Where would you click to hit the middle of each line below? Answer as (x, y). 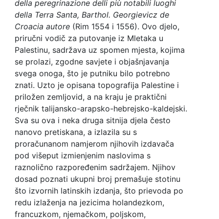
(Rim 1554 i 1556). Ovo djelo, (125, 27)
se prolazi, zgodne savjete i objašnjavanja (92, 62)
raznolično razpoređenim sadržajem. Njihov (95, 167)
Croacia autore (42, 27)
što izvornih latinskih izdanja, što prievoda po (99, 191)
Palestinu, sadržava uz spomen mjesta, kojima (100, 50)
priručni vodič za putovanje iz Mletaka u (89, 38)
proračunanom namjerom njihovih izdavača (94, 144)
